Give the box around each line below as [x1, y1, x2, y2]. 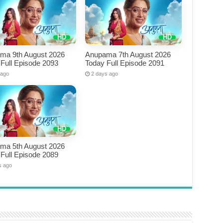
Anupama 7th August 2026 [85, 50, 171, 59]
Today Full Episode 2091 [85, 59, 165, 68]
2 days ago [91, 71, 118, 77]
